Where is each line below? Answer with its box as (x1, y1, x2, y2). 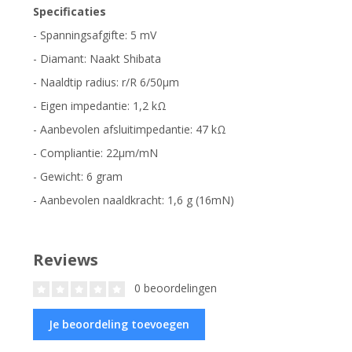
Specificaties (33, 3, 106, 19)
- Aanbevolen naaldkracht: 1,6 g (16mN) (33, 192, 234, 207)
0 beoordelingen (131, 280, 217, 295)
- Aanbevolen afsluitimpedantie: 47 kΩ (33, 121, 226, 137)
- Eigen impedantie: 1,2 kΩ (33, 97, 167, 113)
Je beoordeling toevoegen (49, 316, 189, 332)
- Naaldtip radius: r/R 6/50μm (33, 74, 179, 90)
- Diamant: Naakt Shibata (33, 50, 161, 66)
